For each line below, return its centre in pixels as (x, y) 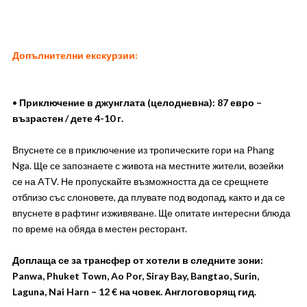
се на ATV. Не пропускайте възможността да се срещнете (140, 181)
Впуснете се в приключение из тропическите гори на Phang (143, 150)
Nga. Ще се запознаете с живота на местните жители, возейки (148, 165)
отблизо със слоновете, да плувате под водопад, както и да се (148, 197)
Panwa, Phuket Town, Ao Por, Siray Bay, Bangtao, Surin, (135, 276)
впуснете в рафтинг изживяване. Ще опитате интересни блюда (151, 213)
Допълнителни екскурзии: (75, 55)
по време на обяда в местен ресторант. (99, 229)
